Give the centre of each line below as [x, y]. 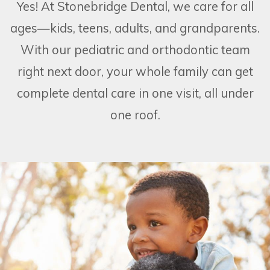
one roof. [135, 115]
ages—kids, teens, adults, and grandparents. [135, 28]
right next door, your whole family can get [135, 71]
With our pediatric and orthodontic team [135, 49]
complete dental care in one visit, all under [135, 93]
